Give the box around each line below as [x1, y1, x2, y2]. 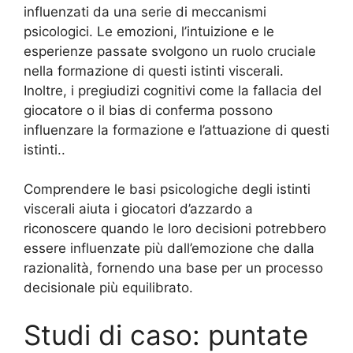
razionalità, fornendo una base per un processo [24, 260, 323, 276]
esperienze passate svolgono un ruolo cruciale [24, 43, 316, 59]
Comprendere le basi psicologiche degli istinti [24, 181, 310, 197]
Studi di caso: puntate [24, 318, 308, 351]
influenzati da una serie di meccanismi [24, 3, 266, 20]
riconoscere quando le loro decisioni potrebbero [24, 221, 326, 236]
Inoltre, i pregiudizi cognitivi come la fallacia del [24, 82, 321, 98]
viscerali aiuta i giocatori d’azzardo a [24, 201, 253, 217]
